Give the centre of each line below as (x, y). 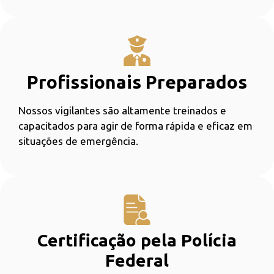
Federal (137, 260)
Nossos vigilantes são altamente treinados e (122, 111)
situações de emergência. (78, 141)
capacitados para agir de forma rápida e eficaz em (135, 126)
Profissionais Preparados (137, 82)
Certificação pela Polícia (137, 240)
